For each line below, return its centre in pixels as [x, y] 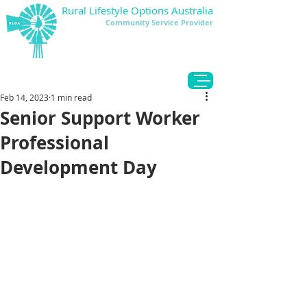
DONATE [67, 83]
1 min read [71, 97]
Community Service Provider [159, 22]
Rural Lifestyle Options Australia [137, 10]
